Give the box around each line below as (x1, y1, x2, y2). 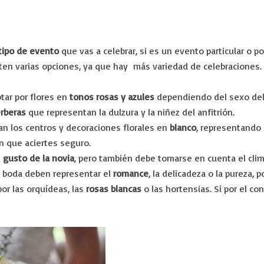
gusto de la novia (3, 152, 74, 164)
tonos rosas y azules (70, 91, 157, 103)
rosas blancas (86, 183, 141, 194)
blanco (170, 121, 196, 133)
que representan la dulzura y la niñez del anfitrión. (26, 106, 237, 118)
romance (113, 167, 148, 179)
